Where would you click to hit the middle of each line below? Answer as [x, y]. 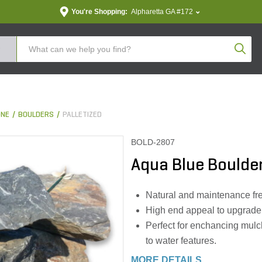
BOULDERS [36, 115]
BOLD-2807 [153, 142]
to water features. [181, 241]
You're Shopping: [99, 12]
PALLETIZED [82, 115]
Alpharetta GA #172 [162, 12]
